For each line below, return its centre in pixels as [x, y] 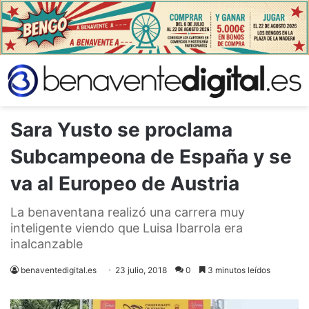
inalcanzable [47, 243]
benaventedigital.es [59, 270]
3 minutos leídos [238, 270]
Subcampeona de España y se [151, 156]
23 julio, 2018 [141, 270]
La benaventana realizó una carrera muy [128, 212]
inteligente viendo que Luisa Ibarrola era [127, 228]
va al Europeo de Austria [125, 183]
